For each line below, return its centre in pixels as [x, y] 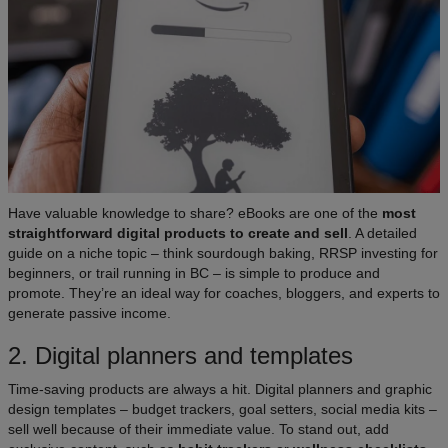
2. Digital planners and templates [180, 356]
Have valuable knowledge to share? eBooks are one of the [195, 213]
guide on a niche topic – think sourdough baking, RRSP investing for [223, 253]
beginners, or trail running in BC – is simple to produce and [194, 273]
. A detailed [382, 233]
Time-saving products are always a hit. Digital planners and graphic [220, 389]
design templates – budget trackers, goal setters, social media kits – [222, 409]
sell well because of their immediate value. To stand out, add [198, 429]
